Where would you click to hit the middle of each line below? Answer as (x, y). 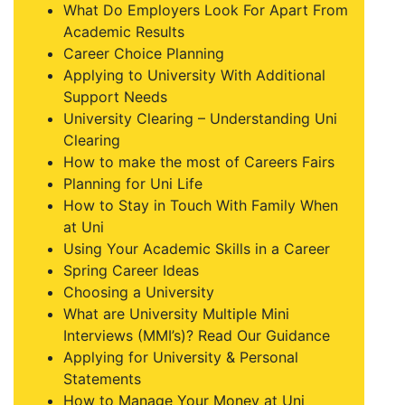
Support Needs (115, 97)
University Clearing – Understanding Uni (200, 118)
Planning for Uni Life (133, 184)
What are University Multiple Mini (176, 314)
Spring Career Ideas (131, 270)
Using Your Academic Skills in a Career (197, 249)
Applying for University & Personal (181, 357)
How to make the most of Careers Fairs (199, 162)
